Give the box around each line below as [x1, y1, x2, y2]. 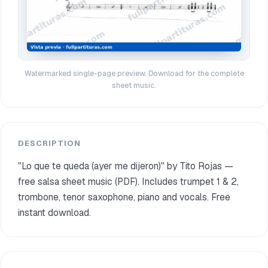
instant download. [18, 206, 91, 220]
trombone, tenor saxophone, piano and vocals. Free [18, 191, 230, 204]
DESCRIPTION [18, 138, 81, 149]
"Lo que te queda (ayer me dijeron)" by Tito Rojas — [18, 160, 233, 173]
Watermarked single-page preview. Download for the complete [24, 68, 244, 79]
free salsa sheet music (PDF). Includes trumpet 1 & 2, [18, 175, 239, 188]
